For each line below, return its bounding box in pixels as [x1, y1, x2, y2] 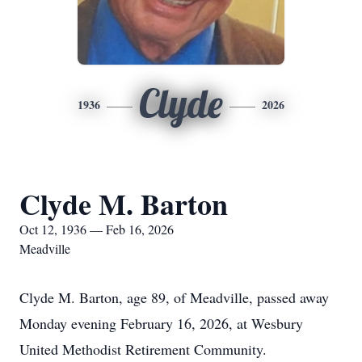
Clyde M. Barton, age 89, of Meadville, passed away [19, 288, 329, 307]
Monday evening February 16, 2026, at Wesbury [19, 314, 303, 333]
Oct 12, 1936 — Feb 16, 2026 [19, 221, 174, 238]
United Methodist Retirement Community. [19, 339, 267, 359]
